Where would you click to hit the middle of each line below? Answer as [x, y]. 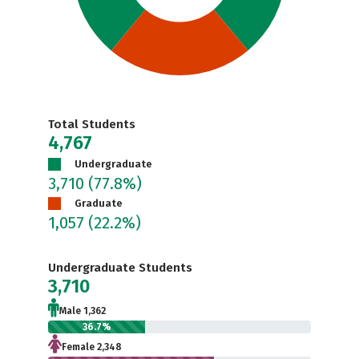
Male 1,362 [83, 311]
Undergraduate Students [120, 268]
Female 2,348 [92, 347]
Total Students [92, 124]
